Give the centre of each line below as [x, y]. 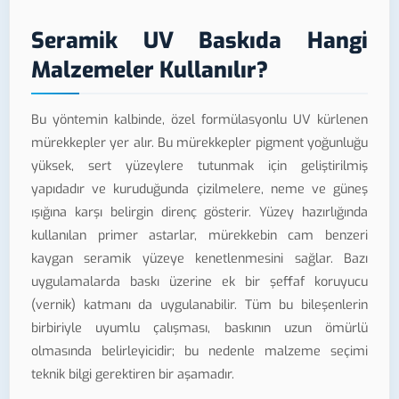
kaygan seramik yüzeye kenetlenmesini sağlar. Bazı [199, 259]
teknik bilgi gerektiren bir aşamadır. [133, 375]
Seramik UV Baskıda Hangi [199, 40]
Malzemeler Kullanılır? [150, 69]
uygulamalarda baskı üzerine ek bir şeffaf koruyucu [199, 282]
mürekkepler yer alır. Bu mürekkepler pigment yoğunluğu [199, 143]
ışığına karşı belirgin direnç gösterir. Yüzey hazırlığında [199, 213]
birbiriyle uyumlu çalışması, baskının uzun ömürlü [199, 329]
